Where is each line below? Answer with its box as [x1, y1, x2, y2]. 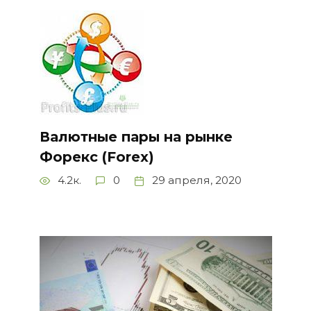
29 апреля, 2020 [151, 173, 242, 187]
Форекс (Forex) [39, 148, 154, 165]
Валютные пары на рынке [39, 128, 233, 145]
